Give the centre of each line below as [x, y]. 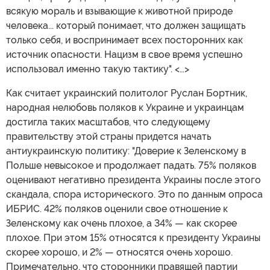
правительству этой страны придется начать [108, 136]
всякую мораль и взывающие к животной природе [119, 11]
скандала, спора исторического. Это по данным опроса [134, 194]
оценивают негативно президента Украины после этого [133, 180]
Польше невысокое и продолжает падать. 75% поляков [131, 165]
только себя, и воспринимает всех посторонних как [124, 40]
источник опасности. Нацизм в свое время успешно [124, 54]
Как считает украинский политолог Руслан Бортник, [127, 93]
